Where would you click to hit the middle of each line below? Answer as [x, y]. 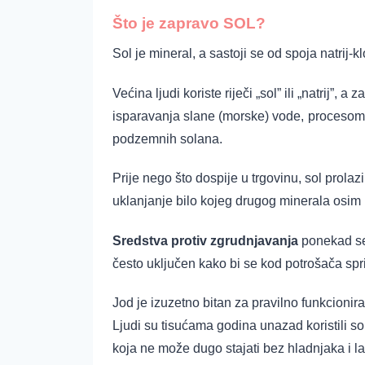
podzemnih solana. [167, 139]
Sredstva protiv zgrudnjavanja [205, 240]
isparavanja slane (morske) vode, [208, 116]
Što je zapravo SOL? [189, 24]
